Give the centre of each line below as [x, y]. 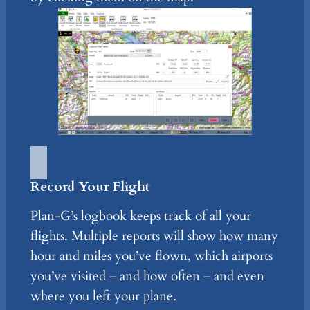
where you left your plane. [103, 297]
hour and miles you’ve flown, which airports [151, 256]
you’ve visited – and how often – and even [147, 276]
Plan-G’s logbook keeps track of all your [140, 216]
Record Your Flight [90, 187]
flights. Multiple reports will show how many [154, 236]
